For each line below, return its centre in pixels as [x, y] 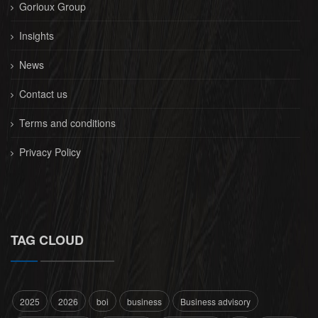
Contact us [43, 94]
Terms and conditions [67, 123]
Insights [37, 35]
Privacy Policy [50, 152]
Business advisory [215, 301]
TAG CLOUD [47, 240]
